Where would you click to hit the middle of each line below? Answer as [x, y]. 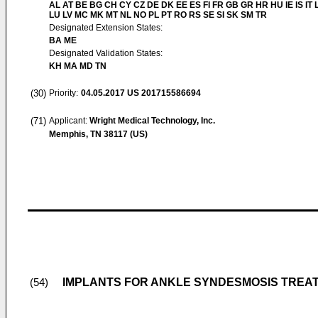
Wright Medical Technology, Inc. [152, 121]
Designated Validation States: [106, 53]
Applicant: [69, 121]
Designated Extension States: [106, 28]
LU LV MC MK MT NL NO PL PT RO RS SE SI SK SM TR [158, 15]
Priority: [64, 93]
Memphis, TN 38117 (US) [98, 134]
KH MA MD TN [78, 66]
